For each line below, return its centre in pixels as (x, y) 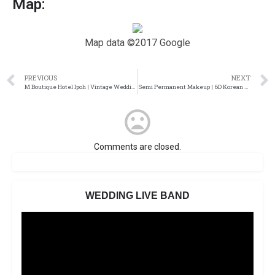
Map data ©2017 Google (137, 43)
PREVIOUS (41, 77)
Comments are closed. (137, 147)
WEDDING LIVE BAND (137, 196)
